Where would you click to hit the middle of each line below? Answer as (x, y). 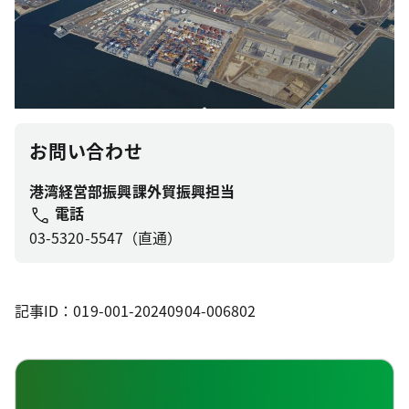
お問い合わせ (86, 151)
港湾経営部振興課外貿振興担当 (132, 190)
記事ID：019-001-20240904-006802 (136, 310)
